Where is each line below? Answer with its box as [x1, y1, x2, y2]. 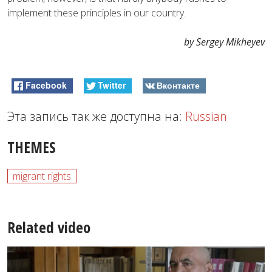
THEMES [7, 136, 56, 157]
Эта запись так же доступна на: [7, 107, 185, 124]
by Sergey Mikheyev [184, 35, 265, 49]
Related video [7, 216, 90, 237]
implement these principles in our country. [7, 5, 186, 19]
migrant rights [13, 169, 71, 183]
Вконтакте [156, 78, 200, 91]
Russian [185, 107, 227, 124]
